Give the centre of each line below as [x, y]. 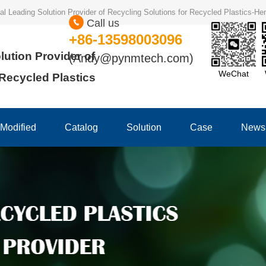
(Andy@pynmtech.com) [131, 58]
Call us [102, 23]
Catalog [81, 127]
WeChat [234, 74]
